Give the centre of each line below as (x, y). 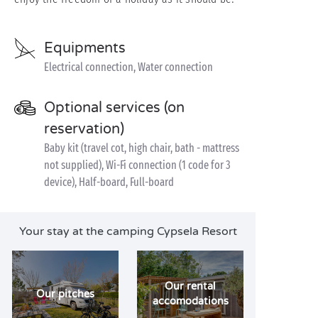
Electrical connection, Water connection (128, 67)
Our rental (190, 286)
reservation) (84, 129)
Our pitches (65, 294)
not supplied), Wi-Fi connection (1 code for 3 (137, 165)
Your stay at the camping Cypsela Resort (128, 231)
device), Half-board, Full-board (109, 182)
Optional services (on (114, 108)
